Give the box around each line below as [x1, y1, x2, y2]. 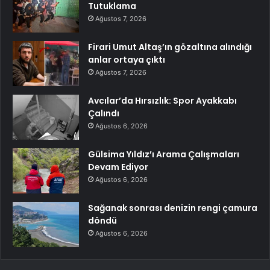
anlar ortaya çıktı [88, 54, 165, 66]
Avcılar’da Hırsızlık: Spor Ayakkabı [88, 95, 237, 107]
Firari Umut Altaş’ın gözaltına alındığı [88, 41, 252, 54]
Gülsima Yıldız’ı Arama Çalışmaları [88, 148, 239, 161]
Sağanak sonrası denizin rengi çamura [88, 202, 257, 215]
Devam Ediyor [88, 161, 148, 174]
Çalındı [88, 107, 119, 120]
